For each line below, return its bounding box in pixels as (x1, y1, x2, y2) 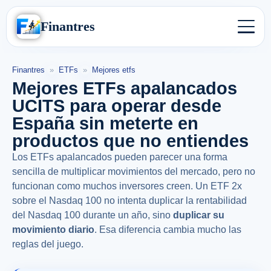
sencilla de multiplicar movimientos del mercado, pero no (12, 166, 255, 177)
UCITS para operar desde (12, 96, 221, 116)
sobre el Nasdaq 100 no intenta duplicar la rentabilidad (12, 195, 247, 206)
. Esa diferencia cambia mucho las (94, 224, 241, 235)
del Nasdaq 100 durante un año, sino (12, 209, 173, 220)
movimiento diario (12, 224, 94, 235)
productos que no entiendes (12, 131, 249, 151)
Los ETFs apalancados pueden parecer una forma (12, 151, 227, 162)
